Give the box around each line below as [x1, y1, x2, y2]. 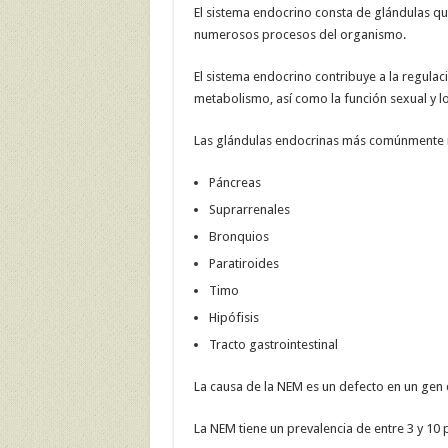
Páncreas [208, 175, 261, 191]
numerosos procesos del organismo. [193, 27, 406, 43]
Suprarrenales [208, 202, 290, 218]
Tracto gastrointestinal [208, 337, 338, 353]
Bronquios [208, 229, 269, 245]
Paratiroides [208, 256, 279, 272]
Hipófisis [208, 310, 259, 326]
